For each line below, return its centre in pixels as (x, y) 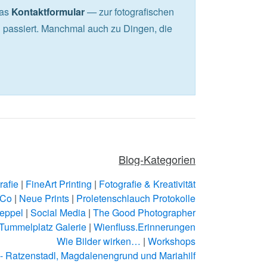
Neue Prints (44, 198)
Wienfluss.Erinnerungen (145, 227)
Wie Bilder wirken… (99, 241)
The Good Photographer (145, 213)
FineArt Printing (59, 184)
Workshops (172, 241)
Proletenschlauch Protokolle (136, 198)
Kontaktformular (48, 12)
